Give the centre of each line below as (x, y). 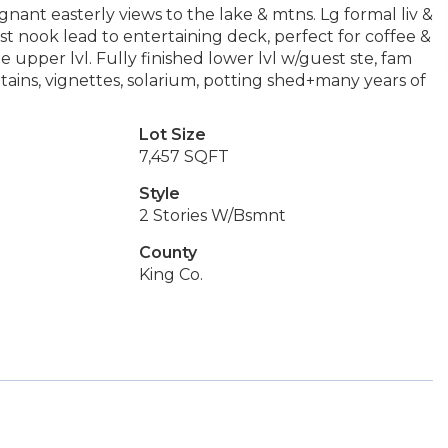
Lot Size (172, 134)
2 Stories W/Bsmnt (212, 215)
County (167, 252)
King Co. (170, 274)
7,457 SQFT (183, 156)
